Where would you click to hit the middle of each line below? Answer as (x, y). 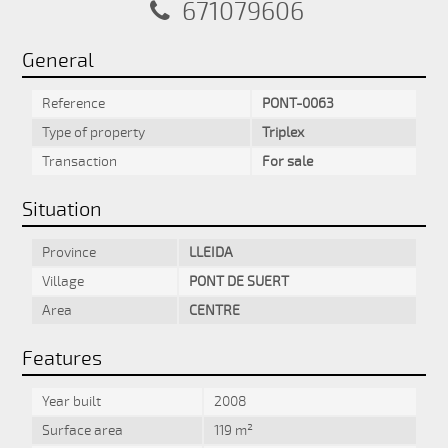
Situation (61, 209)
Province (68, 252)
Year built (71, 402)
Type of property (93, 132)
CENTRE (214, 310)
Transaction (79, 161)
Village (62, 281)
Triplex (282, 132)
